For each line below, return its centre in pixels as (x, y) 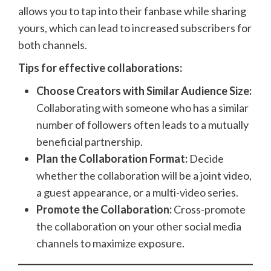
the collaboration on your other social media (139, 226)
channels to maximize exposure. (110, 243)
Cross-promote (209, 209)
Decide (206, 158)
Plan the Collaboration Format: (112, 158)
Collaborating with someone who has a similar (142, 108)
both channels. (53, 45)
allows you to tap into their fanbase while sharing (132, 11)
